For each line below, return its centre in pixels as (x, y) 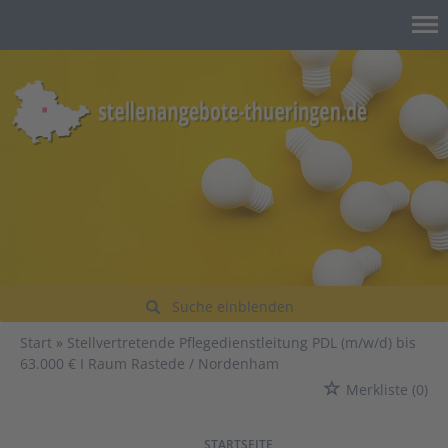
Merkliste (377, 390)
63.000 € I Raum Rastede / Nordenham (149, 364)
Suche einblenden (233, 307)
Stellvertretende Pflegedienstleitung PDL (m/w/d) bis (241, 343)
